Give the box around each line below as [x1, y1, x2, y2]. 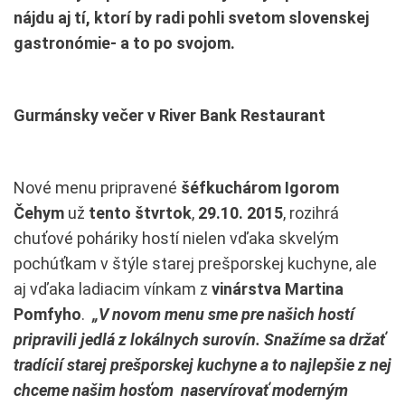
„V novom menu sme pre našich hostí [92, 304, 354, 324]
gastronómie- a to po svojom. [14, 33, 235, 52]
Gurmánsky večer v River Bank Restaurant [14, 105, 325, 125]
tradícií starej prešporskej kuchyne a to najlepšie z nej [14, 354, 391, 374]
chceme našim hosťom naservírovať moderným [14, 380, 348, 400]
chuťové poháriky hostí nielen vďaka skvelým [14, 228, 339, 248]
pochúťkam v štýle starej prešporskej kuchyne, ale [14, 253, 377, 273]
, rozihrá [283, 202, 339, 222]
